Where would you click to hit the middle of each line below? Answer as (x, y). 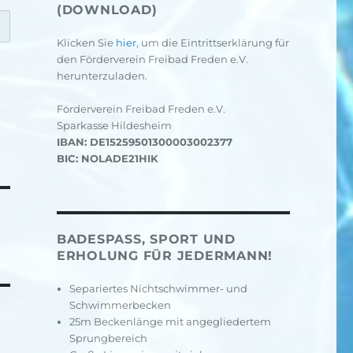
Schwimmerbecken (121, 305)
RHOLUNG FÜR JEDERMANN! (162, 256)
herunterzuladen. (102, 76)
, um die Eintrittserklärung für (212, 43)
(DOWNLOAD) (107, 10)
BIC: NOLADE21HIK (107, 158)
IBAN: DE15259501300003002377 (144, 142)
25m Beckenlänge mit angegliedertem (171, 321)
